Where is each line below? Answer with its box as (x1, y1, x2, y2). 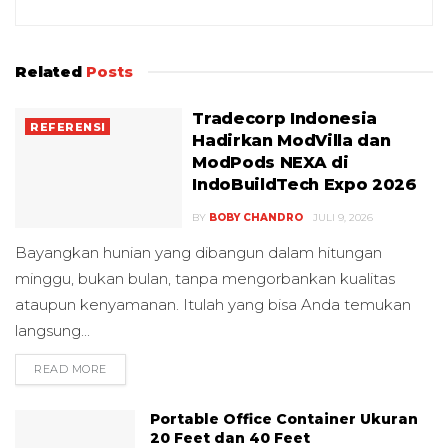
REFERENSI (30, 120, 106, 135)
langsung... (15, 321, 90, 341)
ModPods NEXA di (192, 153, 349, 173)
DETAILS (106, 362, 158, 377)
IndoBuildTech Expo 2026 (192, 175, 417, 195)
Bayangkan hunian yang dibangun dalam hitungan (15, 243, 382, 263)
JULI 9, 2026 (313, 211, 374, 225)
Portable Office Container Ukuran (150, 410, 418, 429)
